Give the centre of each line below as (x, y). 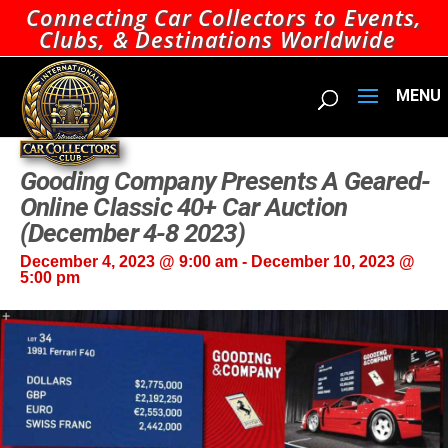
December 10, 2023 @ (332, 262)
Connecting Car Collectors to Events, (224, 17)
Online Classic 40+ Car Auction (183, 207)
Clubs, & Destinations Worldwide (217, 39)
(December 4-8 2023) (132, 233)
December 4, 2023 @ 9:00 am (128, 262)
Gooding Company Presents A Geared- (225, 181)
